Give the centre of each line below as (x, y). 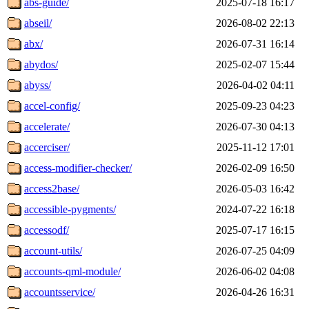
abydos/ (41, 64)
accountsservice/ (60, 292)
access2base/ (52, 188)
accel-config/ (52, 106)
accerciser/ (47, 147)
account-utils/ (53, 250)
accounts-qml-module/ (72, 271)
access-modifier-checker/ (78, 168)
